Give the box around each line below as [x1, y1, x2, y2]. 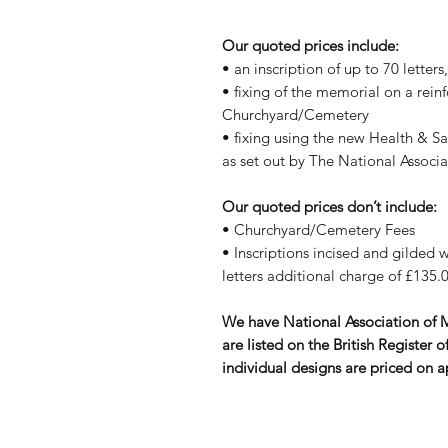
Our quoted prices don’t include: [222, 197, 437, 216]
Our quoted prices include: [222, 36, 399, 55]
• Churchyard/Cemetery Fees [222, 220, 415, 239]
